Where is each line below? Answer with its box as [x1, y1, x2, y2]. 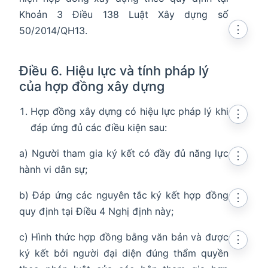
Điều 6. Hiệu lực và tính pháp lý [19, 63, 209, 79]
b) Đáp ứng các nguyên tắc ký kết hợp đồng [19, 189, 229, 202]
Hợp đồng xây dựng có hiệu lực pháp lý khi [31, 105, 229, 118]
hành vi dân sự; [19, 163, 87, 176]
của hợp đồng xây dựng [19, 78, 165, 95]
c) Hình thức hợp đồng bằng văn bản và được [19, 231, 229, 243]
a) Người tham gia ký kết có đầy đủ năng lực [19, 147, 229, 160]
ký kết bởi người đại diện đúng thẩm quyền [19, 247, 229, 260]
